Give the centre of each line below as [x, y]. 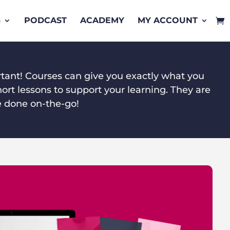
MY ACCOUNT [168, 21]
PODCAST [45, 21]
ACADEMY [102, 21]
